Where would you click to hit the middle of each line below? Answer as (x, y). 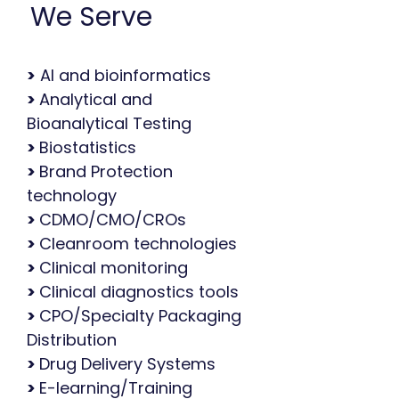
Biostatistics (88, 147)
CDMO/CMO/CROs (113, 220)
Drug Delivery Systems (127, 364)
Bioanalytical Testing (109, 123)
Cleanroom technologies (138, 244)
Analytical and (96, 99)
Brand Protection (106, 171)
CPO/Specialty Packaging (140, 316)
